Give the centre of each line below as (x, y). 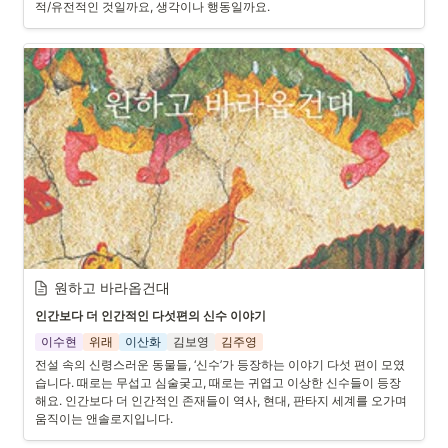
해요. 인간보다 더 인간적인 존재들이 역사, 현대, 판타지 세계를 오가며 (221, 400)
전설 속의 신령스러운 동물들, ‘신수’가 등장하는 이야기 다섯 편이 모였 (220, 364)
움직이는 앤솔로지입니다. (104, 418)
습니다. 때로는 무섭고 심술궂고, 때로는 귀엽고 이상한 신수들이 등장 (218, 382)
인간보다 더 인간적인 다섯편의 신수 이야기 (150, 315)
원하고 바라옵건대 (112, 287)
